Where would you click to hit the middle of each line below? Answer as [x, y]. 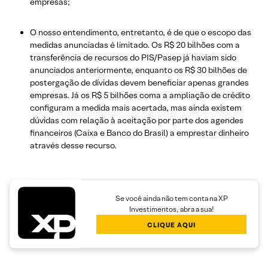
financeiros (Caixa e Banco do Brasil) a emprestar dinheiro [139, 133]
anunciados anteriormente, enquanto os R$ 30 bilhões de [138, 70]
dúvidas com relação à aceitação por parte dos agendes [137, 120]
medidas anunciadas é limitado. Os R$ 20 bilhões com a [135, 45]
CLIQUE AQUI [172, 225]
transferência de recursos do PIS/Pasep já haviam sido [133, 57]
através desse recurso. [73, 145]
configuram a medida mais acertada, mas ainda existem [136, 107]
